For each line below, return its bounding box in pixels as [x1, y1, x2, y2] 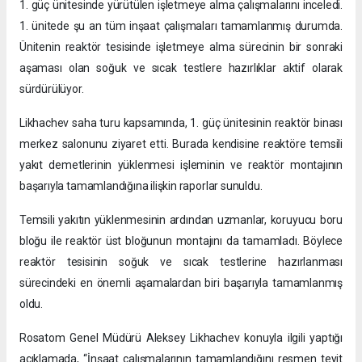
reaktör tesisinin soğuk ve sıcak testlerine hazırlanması [19, 255, 343, 269]
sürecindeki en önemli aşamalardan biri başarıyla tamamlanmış [19, 276, 343, 290]
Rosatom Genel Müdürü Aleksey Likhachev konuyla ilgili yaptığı [19, 331, 343, 345]
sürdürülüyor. [19, 82, 84, 96]
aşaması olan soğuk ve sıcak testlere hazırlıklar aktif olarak [19, 61, 343, 75]
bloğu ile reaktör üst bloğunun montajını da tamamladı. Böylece [19, 234, 343, 248]
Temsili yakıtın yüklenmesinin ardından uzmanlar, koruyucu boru [19, 213, 343, 227]
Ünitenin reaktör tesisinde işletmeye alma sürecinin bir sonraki [19, 40, 343, 54]
